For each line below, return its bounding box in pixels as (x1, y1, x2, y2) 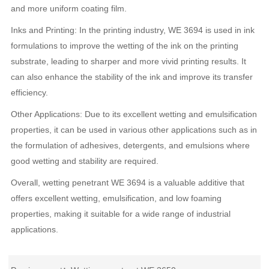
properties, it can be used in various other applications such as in (11, 125, 258, 134)
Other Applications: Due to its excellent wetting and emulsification (11, 109, 258, 119)
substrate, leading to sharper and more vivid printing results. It (11, 56, 247, 66)
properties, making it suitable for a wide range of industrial (11, 209, 231, 219)
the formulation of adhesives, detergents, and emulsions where (11, 141, 250, 150)
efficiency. (11, 88, 49, 97)
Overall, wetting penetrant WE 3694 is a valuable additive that (11, 178, 245, 187)
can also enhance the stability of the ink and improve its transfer (11, 72, 253, 82)
